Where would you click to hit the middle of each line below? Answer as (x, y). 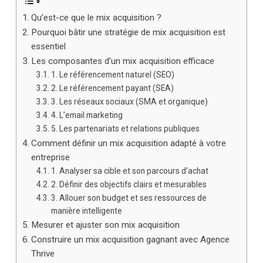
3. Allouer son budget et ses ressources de (129, 198)
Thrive (43, 254)
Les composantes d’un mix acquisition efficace (122, 61)
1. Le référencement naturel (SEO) (112, 75)
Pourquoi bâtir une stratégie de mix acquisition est (128, 33)
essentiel (49, 47)
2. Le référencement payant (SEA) (112, 88)
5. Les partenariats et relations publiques (125, 129)
